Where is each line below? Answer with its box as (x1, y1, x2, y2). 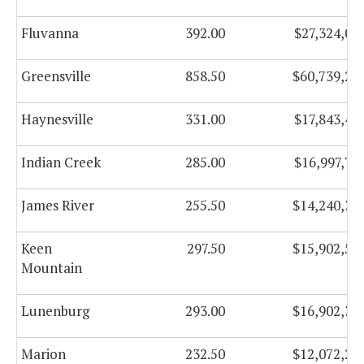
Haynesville (21, 110, 93, 129)
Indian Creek (21, 153, 101, 172)
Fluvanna (21, 24, 79, 43)
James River (21, 196, 94, 215)
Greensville (21, 67, 91, 86)
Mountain (21, 258, 82, 278)
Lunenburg (21, 301, 89, 321)
